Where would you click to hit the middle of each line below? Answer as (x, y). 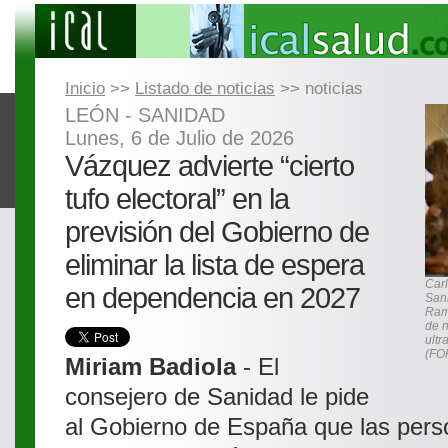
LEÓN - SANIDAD (145, 115)
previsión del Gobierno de (217, 232)
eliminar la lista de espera (214, 265)
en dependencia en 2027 (212, 298)
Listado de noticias (205, 88)
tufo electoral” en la (177, 199)
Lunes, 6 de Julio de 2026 (179, 138)
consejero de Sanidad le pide (217, 396)
